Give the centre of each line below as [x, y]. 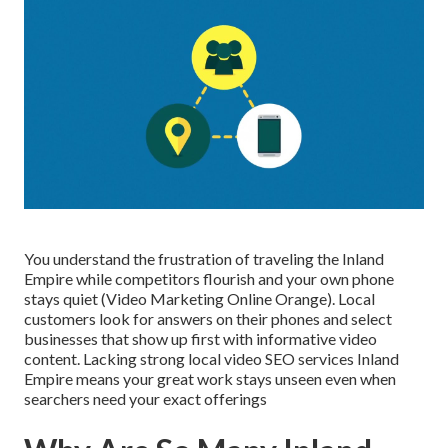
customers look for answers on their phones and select [208, 319]
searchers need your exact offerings [145, 399]
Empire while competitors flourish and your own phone [209, 279]
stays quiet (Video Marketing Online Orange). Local [199, 299]
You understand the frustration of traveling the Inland [204, 259]
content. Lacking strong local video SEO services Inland [211, 359]
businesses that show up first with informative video [200, 339]
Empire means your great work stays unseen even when [210, 379]
